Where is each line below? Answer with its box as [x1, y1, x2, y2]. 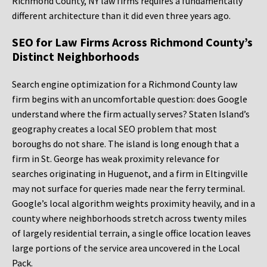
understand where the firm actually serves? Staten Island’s [12, 108, 250, 120]
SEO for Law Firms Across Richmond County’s [12, 35, 253, 50]
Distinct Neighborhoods [12, 49, 139, 64]
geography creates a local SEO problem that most [12, 123, 217, 135]
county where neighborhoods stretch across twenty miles [12, 212, 247, 225]
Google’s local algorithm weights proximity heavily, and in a [12, 197, 255, 210]
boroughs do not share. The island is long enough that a [12, 138, 239, 150]
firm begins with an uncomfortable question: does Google [12, 93, 247, 105]
